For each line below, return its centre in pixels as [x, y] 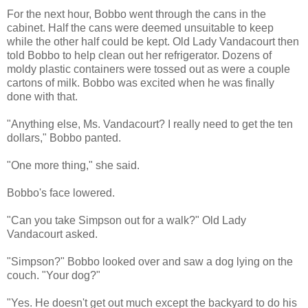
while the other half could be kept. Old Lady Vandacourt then [153, 41]
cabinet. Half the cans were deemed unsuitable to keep [140, 27]
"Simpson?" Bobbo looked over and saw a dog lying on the [150, 261]
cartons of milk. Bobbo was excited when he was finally [141, 82]
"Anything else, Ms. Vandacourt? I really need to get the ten [150, 124]
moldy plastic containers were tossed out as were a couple [148, 69]
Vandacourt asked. [52, 234]
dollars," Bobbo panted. [64, 137]
